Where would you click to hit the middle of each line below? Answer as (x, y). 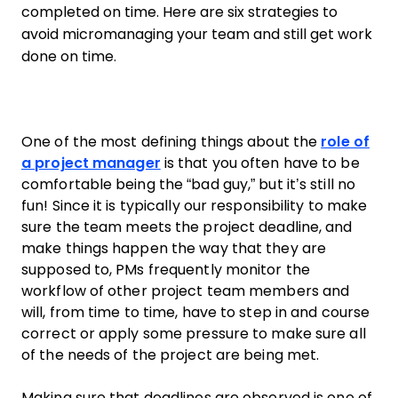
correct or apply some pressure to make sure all (194, 334)
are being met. (266, 355)
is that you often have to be (260, 163)
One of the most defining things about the (171, 142)
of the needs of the (91, 355)
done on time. (69, 56)
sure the (52, 227)
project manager (98, 163)
